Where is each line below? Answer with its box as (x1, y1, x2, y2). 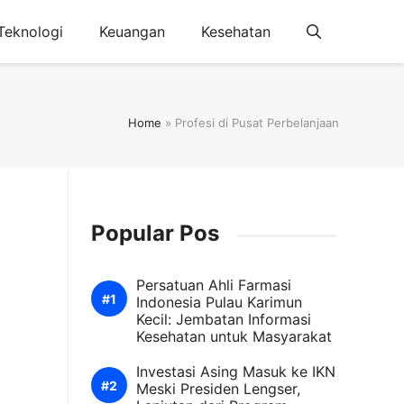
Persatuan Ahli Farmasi (136, 276, 291, 294)
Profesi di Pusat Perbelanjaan (175, 115, 339, 130)
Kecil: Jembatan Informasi (136, 310, 311, 328)
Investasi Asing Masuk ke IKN (136, 363, 335, 381)
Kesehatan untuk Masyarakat (136, 327, 332, 345)
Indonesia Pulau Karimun (136, 293, 302, 311)
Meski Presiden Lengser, (136, 380, 300, 398)
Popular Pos (91, 220, 219, 246)
